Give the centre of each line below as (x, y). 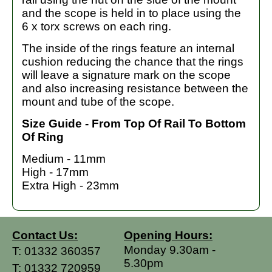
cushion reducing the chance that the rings (133, 62)
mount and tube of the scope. (98, 102)
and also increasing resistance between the (135, 89)
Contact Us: (45, 236)
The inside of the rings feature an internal (128, 49)
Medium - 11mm (64, 159)
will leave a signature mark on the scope (126, 75)
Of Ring (43, 137)
